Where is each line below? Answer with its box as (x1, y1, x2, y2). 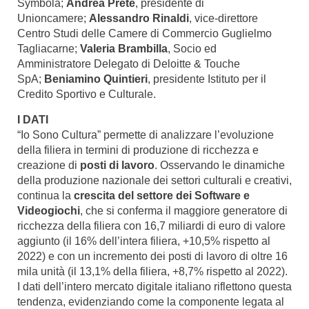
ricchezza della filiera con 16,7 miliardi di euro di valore (17, 220, 286, 232)
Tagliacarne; (17, 43, 80, 54)
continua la (17, 190, 74, 201)
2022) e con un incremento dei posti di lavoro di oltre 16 (17, 250, 288, 262)
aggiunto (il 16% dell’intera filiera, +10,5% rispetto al (17, 235, 270, 247)
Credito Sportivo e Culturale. (17, 88, 156, 100)
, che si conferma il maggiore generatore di (80, 205, 288, 217)
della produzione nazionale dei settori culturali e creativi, (17, 175, 292, 186)
